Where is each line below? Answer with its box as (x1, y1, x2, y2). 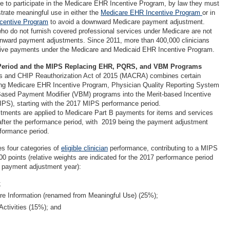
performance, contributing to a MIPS (108, 144, 218, 152)
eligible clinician (61, 144, 108, 152)
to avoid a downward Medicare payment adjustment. (48, 18, 205, 26)
